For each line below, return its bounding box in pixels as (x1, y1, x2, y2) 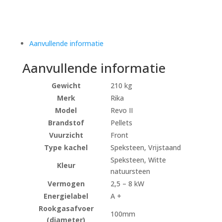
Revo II (110, 106, 133, 115)
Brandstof (48, 118, 84, 128)
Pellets (110, 118, 132, 128)
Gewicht (51, 81, 81, 91)
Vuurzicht (49, 130, 83, 140)
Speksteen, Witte (110, 155, 166, 165)
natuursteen (110, 166, 150, 176)
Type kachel (44, 143, 88, 153)
